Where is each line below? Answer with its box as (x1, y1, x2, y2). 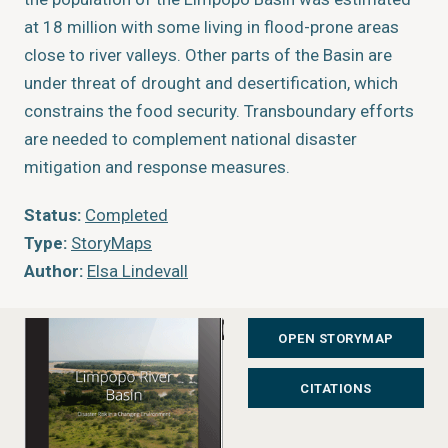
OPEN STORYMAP (278, 330, 394, 346)
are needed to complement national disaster (24, 129, 357, 149)
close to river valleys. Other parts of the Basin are (24, 45, 392, 65)
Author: (24, 261, 83, 281)
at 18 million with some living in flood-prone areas (24, 17, 399, 37)
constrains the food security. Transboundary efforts (24, 101, 414, 121)
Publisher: (24, 317, 103, 337)
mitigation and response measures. (24, 157, 294, 177)
